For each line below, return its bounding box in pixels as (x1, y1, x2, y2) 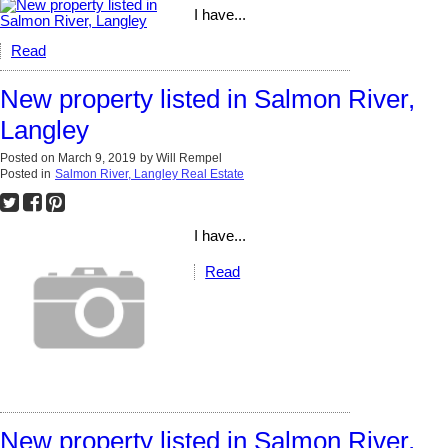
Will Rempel (156, 151, 222, 166)
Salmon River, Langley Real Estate (55, 167, 244, 182)
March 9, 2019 (58, 151, 136, 166)
